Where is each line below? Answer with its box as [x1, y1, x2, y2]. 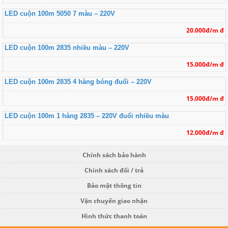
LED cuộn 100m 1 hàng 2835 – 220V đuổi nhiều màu [4, 112, 169, 120]
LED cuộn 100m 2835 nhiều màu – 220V [4, 44, 129, 52]
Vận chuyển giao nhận [80, 196, 148, 205]
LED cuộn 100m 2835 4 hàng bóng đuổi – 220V [4, 78, 152, 86]
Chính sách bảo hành [82, 150, 146, 159]
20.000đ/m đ [186, 26, 224, 35]
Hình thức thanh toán [81, 211, 147, 220]
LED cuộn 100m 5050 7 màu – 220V [4, 10, 115, 18]
